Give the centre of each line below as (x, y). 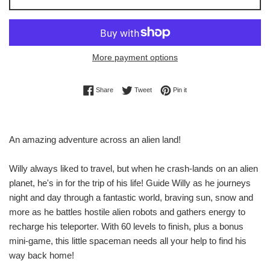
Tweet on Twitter (175, 89)
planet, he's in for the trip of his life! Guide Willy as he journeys (130, 183)
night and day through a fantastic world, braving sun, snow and (131, 198)
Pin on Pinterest (209, 89)
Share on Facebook (142, 89)
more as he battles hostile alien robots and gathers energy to (127, 212)
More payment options (135, 58)
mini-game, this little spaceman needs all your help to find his (128, 241)
